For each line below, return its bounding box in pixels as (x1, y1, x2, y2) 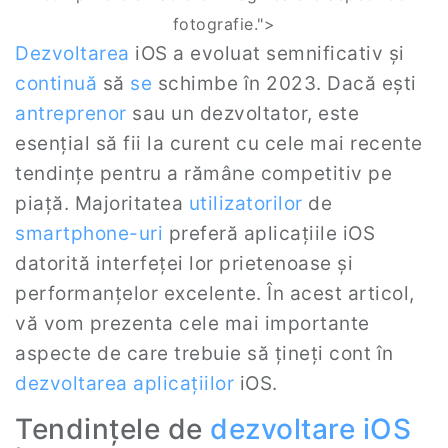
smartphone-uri (15, 222, 163, 245)
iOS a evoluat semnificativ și (129, 42, 405, 65)
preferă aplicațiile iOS (163, 222, 375, 245)
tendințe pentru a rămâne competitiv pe (15, 162, 392, 185)
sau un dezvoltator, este (126, 102, 359, 125)
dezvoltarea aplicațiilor (15, 372, 234, 395)
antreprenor (15, 102, 127, 125)
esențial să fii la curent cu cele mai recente (15, 132, 423, 155)
